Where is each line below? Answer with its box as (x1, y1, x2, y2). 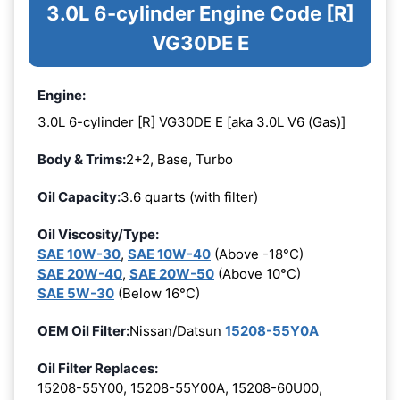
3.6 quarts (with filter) (121, 187, 258, 205)
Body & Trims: (37, 150, 126, 168)
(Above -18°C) (211, 245, 304, 262)
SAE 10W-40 (128, 245, 211, 262)
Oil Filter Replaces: (37, 359, 158, 377)
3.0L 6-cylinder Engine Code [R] (46, 2, 354, 26)
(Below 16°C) (114, 284, 200, 302)
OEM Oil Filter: (37, 321, 129, 339)
